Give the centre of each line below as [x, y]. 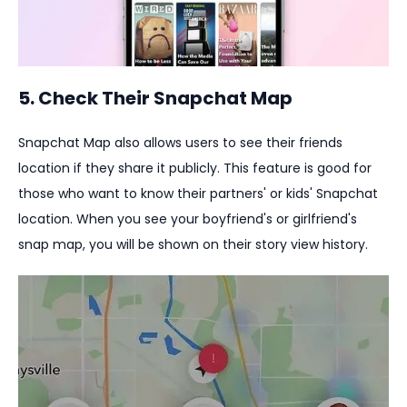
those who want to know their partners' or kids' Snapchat [198, 194]
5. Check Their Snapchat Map [155, 99]
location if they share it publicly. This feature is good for [195, 169]
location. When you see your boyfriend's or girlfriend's [188, 219]
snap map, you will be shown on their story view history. [193, 245]
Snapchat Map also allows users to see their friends [180, 143]
